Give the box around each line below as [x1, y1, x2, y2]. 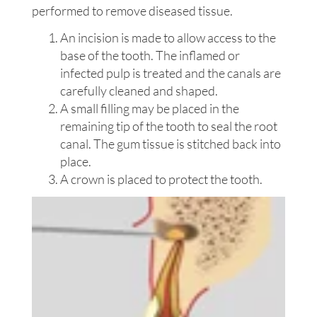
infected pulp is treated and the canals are [60, 64, 281, 81]
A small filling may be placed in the [60, 100, 239, 116]
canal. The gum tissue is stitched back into [60, 135, 281, 151]
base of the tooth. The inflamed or [60, 47, 240, 63]
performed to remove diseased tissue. [32, 3, 233, 18]
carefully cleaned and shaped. [60, 82, 218, 98]
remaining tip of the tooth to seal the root [60, 117, 277, 134]
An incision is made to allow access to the [60, 29, 276, 45]
